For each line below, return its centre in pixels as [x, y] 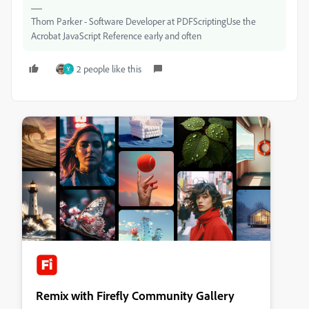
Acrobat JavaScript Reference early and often [116, 35]
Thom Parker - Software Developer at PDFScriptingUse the [143, 21]
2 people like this [109, 68]
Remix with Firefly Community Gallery [135, 295]
